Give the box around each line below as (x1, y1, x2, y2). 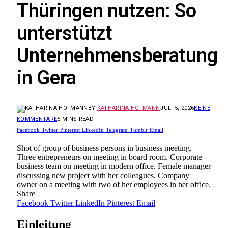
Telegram (106, 126, 128, 133)
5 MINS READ (57, 115, 94, 122)
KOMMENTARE (17, 115, 58, 122)
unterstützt (17, 22, 112, 45)
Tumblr (130, 126, 148, 133)
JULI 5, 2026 (160, 104, 194, 111)
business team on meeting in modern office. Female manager (17, 161, 211, 170)
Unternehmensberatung (17, 44, 218, 67)
